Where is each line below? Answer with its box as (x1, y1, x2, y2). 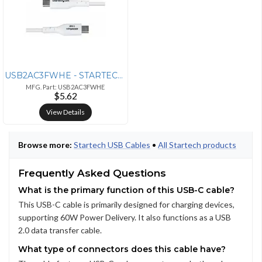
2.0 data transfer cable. (18, 225, 102, 235)
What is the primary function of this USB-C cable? (18, 184, 235, 195)
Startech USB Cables (74, 139, 150, 150)
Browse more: (18, 139, 72, 150)
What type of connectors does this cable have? (18, 243, 226, 254)
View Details (46, 107, 85, 116)
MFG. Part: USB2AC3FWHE (26, 82, 105, 91)
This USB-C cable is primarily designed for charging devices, (18, 199, 235, 209)
